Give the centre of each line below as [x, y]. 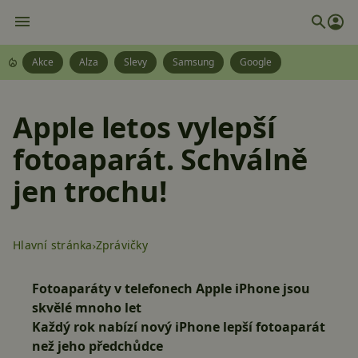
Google [256, 62]
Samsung [193, 62]
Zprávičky [121, 245]
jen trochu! [90, 191]
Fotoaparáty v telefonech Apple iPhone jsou [171, 288]
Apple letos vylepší [144, 127]
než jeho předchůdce [97, 346]
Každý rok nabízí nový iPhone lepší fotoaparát [179, 327]
